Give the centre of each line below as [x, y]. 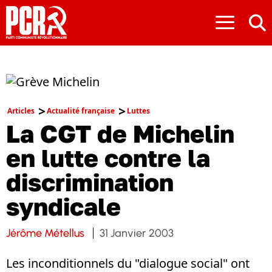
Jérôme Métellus [45, 233]
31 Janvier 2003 [137, 233]
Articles [21, 110]
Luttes [138, 110]
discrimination [90, 182]
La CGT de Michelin [120, 133]
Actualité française [81, 110]
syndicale [63, 206]
